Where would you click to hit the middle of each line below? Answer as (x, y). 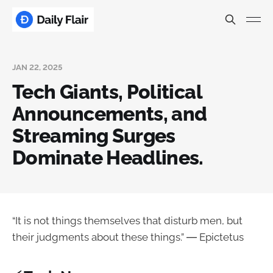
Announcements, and (110, 114)
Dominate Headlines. (108, 158)
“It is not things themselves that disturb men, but (127, 221)
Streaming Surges (94, 136)
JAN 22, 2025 (37, 67)
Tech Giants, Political (107, 92)
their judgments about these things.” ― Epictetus (128, 237)
